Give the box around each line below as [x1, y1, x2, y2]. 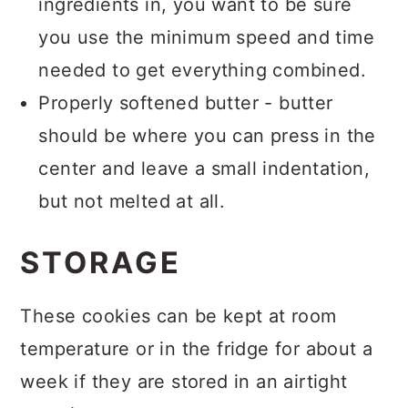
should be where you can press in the [38, 124, 376, 147]
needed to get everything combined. [38, 58, 366, 81]
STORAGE [20, 244, 182, 280]
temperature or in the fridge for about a [20, 337, 373, 360]
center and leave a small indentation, [38, 157, 371, 179]
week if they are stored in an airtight [20, 370, 348, 393]
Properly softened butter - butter [38, 91, 333, 114]
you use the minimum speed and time [38, 25, 374, 48]
